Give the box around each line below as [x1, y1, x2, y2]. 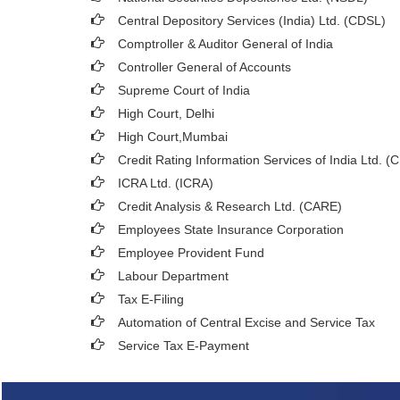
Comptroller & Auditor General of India [118, 37, 333, 51]
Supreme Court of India [118, 83, 250, 97]
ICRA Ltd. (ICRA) [118, 176, 213, 190]
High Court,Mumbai [118, 129, 228, 144]
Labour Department [118, 269, 229, 283]
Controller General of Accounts [118, 60, 291, 74]
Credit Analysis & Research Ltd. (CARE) [118, 199, 342, 213]
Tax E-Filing [118, 292, 184, 306]
